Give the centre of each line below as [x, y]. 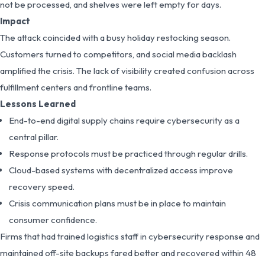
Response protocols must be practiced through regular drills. [128, 153]
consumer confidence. [53, 219]
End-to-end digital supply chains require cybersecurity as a [124, 120]
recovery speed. [42, 186]
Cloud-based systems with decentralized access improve [121, 170]
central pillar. [34, 137]
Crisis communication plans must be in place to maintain [117, 203]
